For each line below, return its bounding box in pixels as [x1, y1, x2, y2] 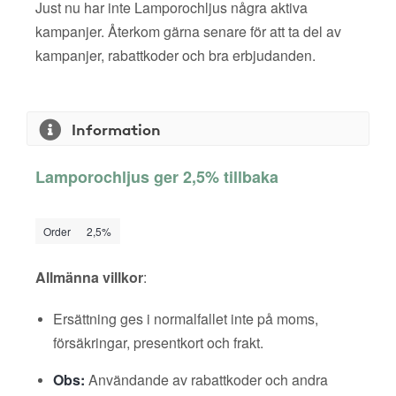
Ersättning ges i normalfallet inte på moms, [53, 308, 318, 329]
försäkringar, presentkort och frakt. [53, 332, 263, 353]
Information [72, 118, 161, 140]
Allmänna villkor [35, 267, 143, 287]
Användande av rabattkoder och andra [85, 369, 328, 390]
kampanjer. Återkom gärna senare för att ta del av [35, 21, 341, 42]
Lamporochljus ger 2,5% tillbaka [35, 165, 278, 188]
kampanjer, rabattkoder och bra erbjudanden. [35, 45, 316, 65]
